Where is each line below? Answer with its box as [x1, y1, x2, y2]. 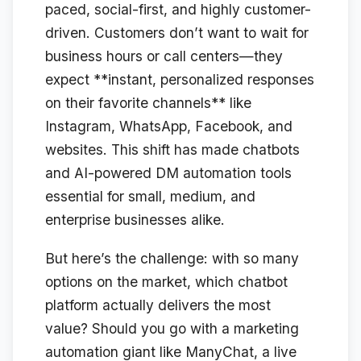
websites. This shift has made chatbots [45, 141, 300, 159]
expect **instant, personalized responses [45, 71, 314, 89]
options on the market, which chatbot [45, 273, 288, 291]
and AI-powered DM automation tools [45, 164, 292, 182]
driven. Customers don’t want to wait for [45, 24, 309, 42]
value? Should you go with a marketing [45, 320, 299, 338]
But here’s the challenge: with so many [45, 250, 299, 268]
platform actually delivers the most [45, 297, 271, 314]
